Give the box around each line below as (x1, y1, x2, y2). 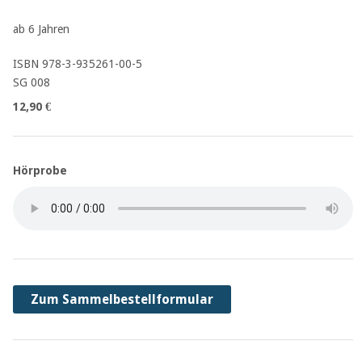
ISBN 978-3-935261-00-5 (12, 57, 142, 70)
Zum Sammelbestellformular (31, 291, 214, 307)
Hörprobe (12, 164, 67, 177)
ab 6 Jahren (12, 23, 69, 36)
